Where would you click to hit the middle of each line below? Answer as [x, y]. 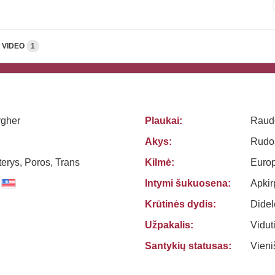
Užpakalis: [169, 225]
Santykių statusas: [188, 246]
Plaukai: [164, 121]
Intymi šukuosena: [188, 183]
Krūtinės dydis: [180, 204]
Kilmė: [160, 162]
